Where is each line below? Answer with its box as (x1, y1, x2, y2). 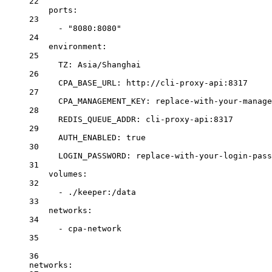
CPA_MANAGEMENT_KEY (58, 97, 146, 106)
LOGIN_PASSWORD (58, 151, 126, 161)
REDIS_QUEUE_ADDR (58, 115, 136, 124)
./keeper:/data (68, 188, 136, 197)
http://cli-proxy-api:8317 (126, 78, 248, 88)
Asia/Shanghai (78, 60, 141, 70)
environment (49, 42, 102, 52)
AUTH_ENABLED (58, 133, 117, 143)
